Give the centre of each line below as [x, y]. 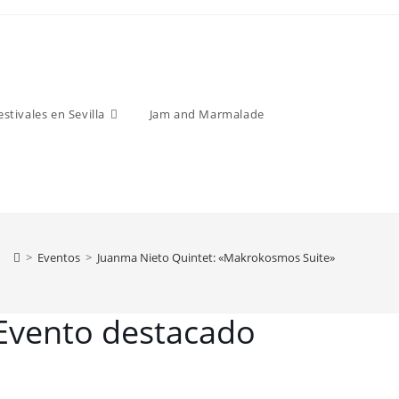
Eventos [59, 257]
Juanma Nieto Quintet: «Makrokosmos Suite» [216, 257]
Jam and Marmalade [207, 114]
